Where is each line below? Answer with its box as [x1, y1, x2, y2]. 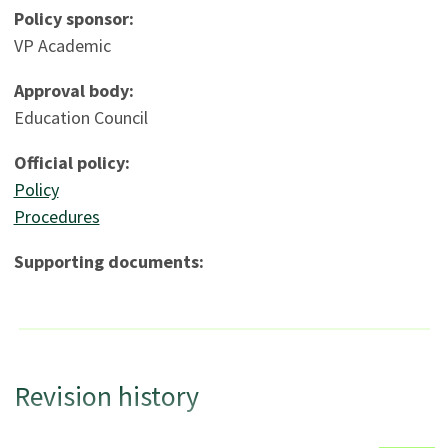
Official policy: [13, 151, 130, 175]
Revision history [13, 379, 199, 415]
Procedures [13, 205, 100, 229]
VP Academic [13, 34, 111, 58]
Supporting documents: [13, 250, 204, 274]
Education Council [13, 106, 148, 130]
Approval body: [13, 79, 134, 103]
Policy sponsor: [13, 7, 134, 31]
